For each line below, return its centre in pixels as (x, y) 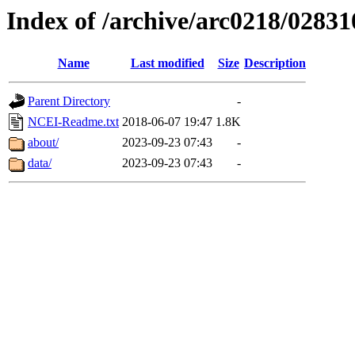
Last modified (167, 63)
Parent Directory (69, 101)
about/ (43, 143)
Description (275, 63)
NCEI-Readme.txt (73, 122)
